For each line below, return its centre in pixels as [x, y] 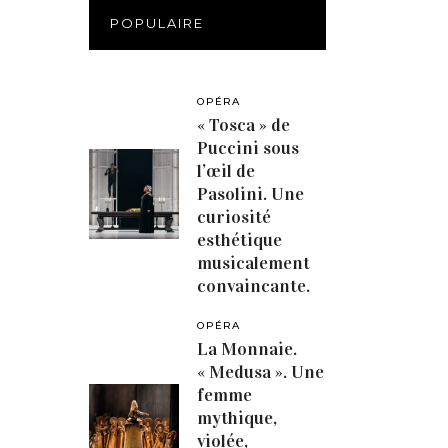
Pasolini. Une [251, 194]
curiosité [234, 217]
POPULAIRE [157, 23]
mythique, [237, 418]
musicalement [254, 263]
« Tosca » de [244, 125]
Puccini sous [248, 148]
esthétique [240, 240]
